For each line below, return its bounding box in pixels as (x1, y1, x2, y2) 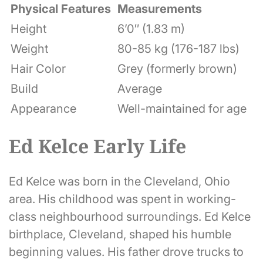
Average (117, 82, 162, 96)
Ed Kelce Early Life (9, 133, 186, 159)
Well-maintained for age (117, 102, 247, 116)
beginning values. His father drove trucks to (9, 245, 244, 259)
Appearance (11, 102, 76, 116)
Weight (11, 42, 48, 56)
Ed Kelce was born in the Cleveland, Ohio (9, 174, 230, 189)
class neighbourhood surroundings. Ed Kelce (9, 210, 251, 224)
